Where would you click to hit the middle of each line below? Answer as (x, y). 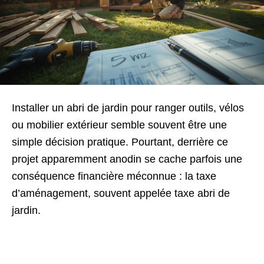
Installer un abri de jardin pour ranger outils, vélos (128, 108)
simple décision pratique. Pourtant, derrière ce (120, 142)
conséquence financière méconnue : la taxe (114, 176)
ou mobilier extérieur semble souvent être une (119, 125)
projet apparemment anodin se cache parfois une (127, 159)
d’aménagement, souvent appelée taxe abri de (121, 193)
